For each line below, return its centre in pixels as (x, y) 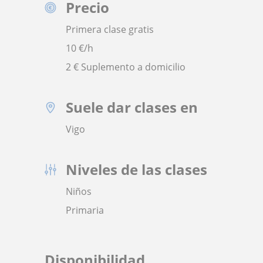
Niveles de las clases (136, 169)
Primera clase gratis (110, 29)
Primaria (85, 210)
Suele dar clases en (132, 107)
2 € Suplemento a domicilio (126, 67)
